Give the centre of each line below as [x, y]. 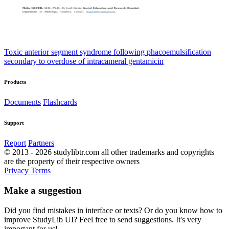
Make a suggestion [43, 190]
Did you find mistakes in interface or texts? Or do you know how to [113, 210]
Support [14, 123]
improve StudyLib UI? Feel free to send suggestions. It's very [103, 219]
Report [15, 143]
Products [15, 82]
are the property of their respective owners [72, 162]
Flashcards [60, 102]
